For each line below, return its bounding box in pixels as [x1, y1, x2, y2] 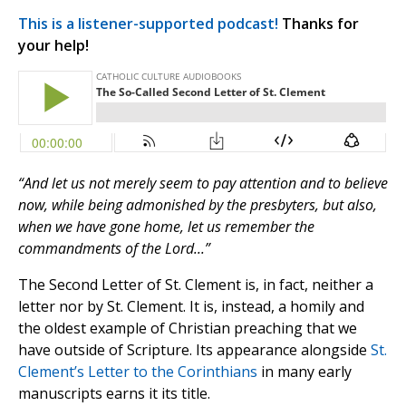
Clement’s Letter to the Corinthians [18, 362, 257, 382]
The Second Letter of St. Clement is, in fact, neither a [18, 275, 373, 295]
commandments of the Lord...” [18, 238, 210, 259]
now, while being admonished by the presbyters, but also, [18, 195, 377, 216]
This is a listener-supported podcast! [18, 14, 278, 34]
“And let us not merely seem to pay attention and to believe [18, 173, 388, 194]
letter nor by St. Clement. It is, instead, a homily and [18, 296, 364, 317]
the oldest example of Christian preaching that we [18, 318, 357, 339]
